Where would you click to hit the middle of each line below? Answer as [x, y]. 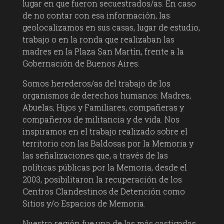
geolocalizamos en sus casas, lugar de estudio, [111, 27]
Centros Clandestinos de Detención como [103, 191]
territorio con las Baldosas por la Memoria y [108, 143]
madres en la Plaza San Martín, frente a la [103, 51]
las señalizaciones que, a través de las [95, 155]
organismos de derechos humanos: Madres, [106, 95]
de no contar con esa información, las [96, 15]
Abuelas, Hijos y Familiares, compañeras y [103, 107]
